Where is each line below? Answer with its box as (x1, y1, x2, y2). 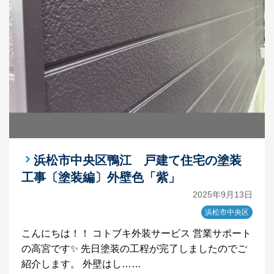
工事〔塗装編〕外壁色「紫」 (21, 171, 180, 185)
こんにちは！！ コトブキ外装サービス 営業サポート (21, 228, 251, 239)
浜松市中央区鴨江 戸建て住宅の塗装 (34, 154, 242, 168)
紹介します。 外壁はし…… (21, 259, 141, 270)
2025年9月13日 (193, 190, 253, 200)
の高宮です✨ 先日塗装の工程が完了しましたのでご (21, 243, 247, 254)
